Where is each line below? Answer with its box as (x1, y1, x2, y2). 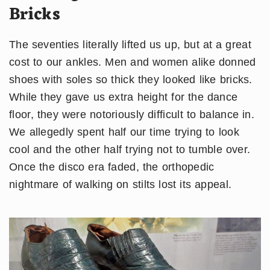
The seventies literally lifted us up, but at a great (9, 38, 251, 51)
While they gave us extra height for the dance (9, 90, 238, 103)
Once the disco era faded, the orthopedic (9, 160, 215, 173)
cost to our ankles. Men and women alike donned (9, 55, 256, 68)
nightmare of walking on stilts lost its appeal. (9, 178, 232, 190)
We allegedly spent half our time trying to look (9, 125, 239, 138)
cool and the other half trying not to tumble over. (9, 143, 251, 155)
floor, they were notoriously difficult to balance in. (9, 108, 255, 121)
